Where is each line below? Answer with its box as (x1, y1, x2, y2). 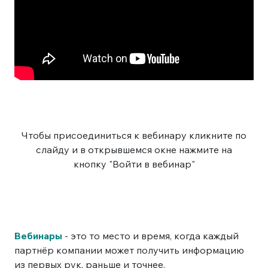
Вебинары (14, 229, 62, 242)
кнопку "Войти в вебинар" (73, 157, 195, 170)
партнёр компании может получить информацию (14, 243, 244, 256)
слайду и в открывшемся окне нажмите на (36, 143, 232, 156)
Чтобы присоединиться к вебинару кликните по (22, 129, 246, 141)
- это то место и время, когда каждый (62, 229, 239, 242)
